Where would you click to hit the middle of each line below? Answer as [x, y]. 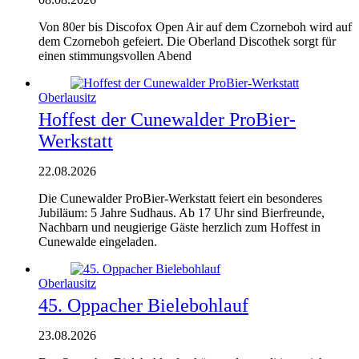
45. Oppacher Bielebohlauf [143, 305]
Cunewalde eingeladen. [98, 241]
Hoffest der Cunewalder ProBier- [167, 119]
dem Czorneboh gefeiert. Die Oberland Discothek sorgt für [187, 41]
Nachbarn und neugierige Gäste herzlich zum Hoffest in [179, 227]
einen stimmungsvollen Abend [115, 55]
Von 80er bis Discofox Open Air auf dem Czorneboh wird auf [195, 26]
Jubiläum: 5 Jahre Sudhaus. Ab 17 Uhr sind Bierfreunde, [182, 212]
